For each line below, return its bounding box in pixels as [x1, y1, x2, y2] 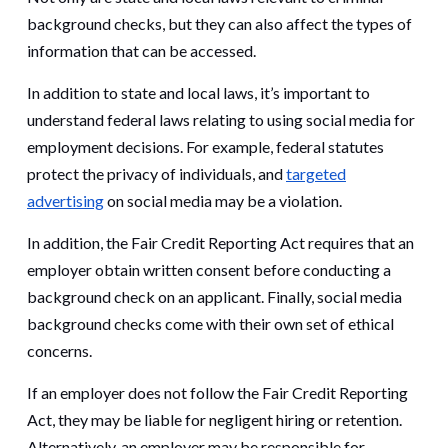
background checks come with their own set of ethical [27, 314, 394, 334]
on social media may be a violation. [104, 191, 342, 211]
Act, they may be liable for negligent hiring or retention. [27, 410, 402, 430]
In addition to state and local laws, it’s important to [27, 83, 370, 103]
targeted [286, 164, 346, 184]
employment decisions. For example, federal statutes [27, 137, 384, 157]
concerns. [27, 341, 92, 361]
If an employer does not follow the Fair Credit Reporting [27, 383, 408, 403]
